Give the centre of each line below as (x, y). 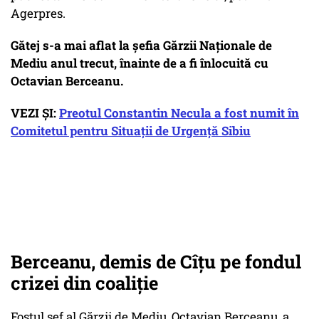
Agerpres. (38, 14)
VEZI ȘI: (35, 113)
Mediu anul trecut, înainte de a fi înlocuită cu (140, 63)
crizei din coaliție (87, 283)
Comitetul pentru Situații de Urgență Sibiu (131, 131)
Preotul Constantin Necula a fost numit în (179, 113)
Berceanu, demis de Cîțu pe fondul (156, 262)
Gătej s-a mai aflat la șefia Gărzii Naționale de (141, 46)
